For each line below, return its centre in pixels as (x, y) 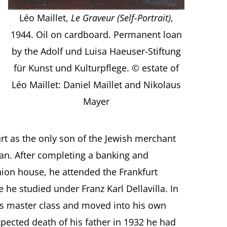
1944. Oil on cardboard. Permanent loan (97, 35)
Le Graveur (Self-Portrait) (121, 18)
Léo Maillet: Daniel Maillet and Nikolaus (97, 85)
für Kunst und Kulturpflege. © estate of (97, 68)
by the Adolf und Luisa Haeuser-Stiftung (97, 51)
